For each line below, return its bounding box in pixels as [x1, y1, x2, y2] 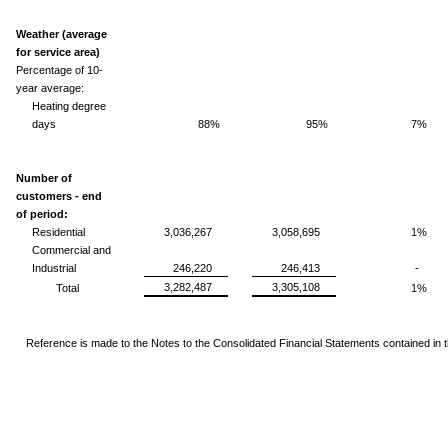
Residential [32, 225, 85, 238]
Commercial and [32, 243, 111, 256]
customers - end [16, 189, 102, 202]
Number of [16, 171, 72, 184]
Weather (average [16, 27, 107, 40]
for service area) [16, 45, 100, 58]
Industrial [32, 261, 76, 274]
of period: [16, 207, 68, 220]
